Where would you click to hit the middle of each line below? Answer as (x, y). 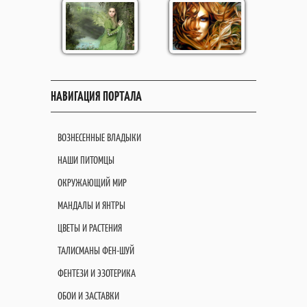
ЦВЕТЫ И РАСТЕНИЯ (90, 228)
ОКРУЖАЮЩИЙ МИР (92, 183)
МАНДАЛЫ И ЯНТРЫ (91, 205)
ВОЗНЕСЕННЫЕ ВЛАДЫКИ (99, 137)
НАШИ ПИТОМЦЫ (86, 160)
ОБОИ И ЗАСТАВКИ (88, 296)
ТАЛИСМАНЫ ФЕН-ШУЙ (96, 250)
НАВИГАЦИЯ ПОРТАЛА (96, 96)
